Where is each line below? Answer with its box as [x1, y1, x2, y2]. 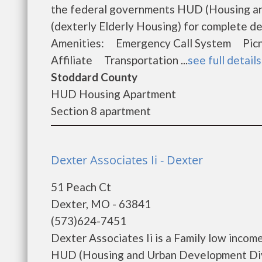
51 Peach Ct [51, 180, 111, 194]
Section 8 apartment [51, 104, 151, 118]
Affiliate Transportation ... [51, 53, 188, 67]
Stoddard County [51, 70, 137, 84]
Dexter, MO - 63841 [51, 197, 151, 211]
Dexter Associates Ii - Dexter [51, 152, 203, 168]
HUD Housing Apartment [51, 87, 176, 101]
